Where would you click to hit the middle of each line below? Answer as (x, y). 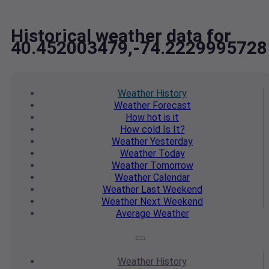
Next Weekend (170, 202)
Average (133, 214)
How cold (140, 130)
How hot (144, 118)
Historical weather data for (121, 36)
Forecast (170, 106)
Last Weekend (170, 190)
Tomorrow (170, 166)
